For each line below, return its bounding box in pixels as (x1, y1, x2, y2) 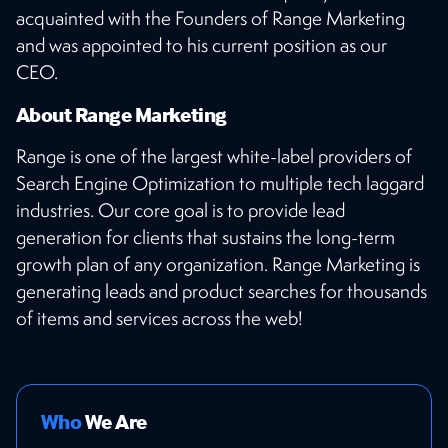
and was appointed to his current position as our (16, 32, 387, 57)
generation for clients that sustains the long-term (16, 224, 395, 249)
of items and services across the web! (16, 305, 303, 330)
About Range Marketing (16, 100, 227, 127)
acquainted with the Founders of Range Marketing (16, 5, 405, 30)
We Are (81, 407, 147, 434)
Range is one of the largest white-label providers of (16, 143, 412, 168)
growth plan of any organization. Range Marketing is (16, 251, 420, 276)
